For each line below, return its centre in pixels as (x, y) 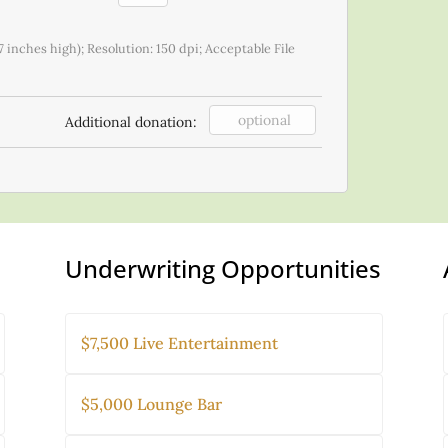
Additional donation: (130, 121)
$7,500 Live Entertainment (179, 343)
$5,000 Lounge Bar (151, 404)
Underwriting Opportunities (222, 268)
